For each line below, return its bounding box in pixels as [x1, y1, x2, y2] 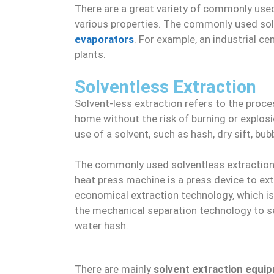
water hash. [75, 220, 128, 232]
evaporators [75, 33, 134, 45]
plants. [75, 48, 106, 61]
